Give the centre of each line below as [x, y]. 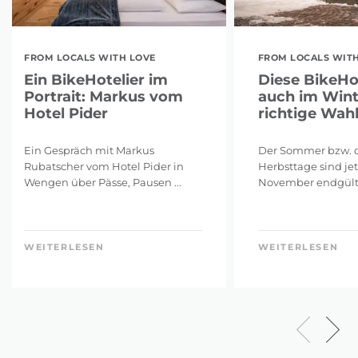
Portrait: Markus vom [103, 96]
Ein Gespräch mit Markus [89, 150]
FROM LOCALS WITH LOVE [90, 57]
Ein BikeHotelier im [96, 80]
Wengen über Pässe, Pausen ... [103, 182]
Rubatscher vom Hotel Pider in [104, 166]
